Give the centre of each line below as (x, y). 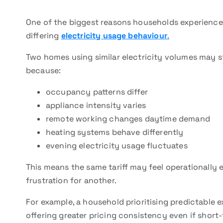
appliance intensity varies (96, 105)
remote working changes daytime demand (128, 119)
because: (44, 70)
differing (44, 36)
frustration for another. (71, 180)
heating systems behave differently (115, 132)
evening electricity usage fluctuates (117, 146)
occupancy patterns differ (97, 92)
